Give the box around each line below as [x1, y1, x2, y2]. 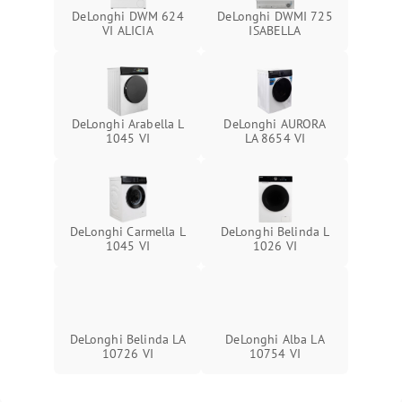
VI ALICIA [102, 22, 153, 39]
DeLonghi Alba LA [225, 331, 325, 347]
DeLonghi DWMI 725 [217, 8, 333, 24]
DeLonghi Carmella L [70, 223, 186, 240]
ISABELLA [249, 22, 301, 39]
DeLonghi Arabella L [71, 116, 185, 132]
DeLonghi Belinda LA [69, 331, 187, 347]
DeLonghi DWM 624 [72, 8, 184, 24]
